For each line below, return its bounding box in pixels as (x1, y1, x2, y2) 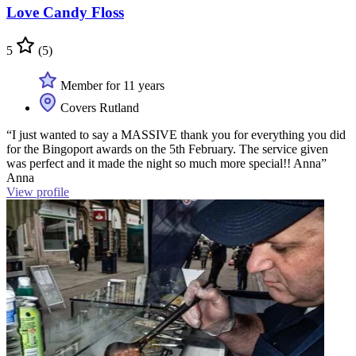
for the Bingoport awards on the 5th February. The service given (6, 142, 328, 157)
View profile (6, 185, 69, 199)
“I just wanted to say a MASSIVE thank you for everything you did (6, 128, 346, 142)
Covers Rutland (57, 101, 139, 115)
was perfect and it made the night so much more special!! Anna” (6, 157, 327, 171)
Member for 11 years (57, 79, 164, 93)
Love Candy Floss (6, 3, 124, 21)
